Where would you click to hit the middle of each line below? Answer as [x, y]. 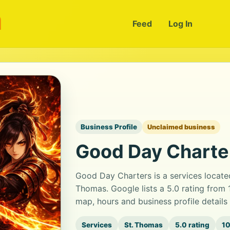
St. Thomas [143, 225]
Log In [180, 24]
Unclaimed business [181, 127]
